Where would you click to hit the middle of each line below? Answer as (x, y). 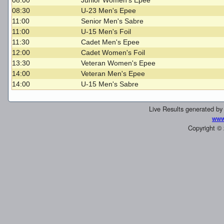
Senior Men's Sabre (112, 21)
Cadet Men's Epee (110, 42)
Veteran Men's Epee (113, 74)
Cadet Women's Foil (113, 53)
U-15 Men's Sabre (110, 84)
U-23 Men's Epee (109, 11)
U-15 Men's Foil (106, 32)
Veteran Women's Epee (118, 63)
